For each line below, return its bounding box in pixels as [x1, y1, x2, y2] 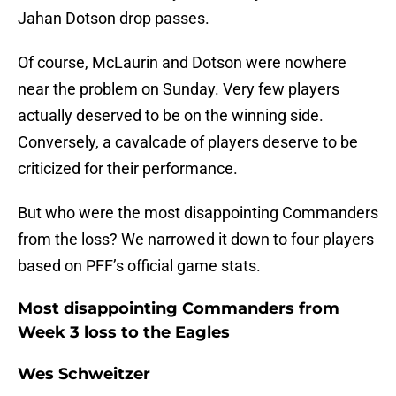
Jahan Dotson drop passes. [18, 9, 209, 28]
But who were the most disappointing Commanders [18, 203, 378, 223]
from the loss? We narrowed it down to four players [18, 230, 374, 249]
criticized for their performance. [18, 159, 238, 179]
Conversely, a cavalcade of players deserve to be [18, 133, 358, 152]
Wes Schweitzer [18, 364, 150, 385]
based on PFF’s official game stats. [18, 256, 261, 276]
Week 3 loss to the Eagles [18, 323, 230, 343]
